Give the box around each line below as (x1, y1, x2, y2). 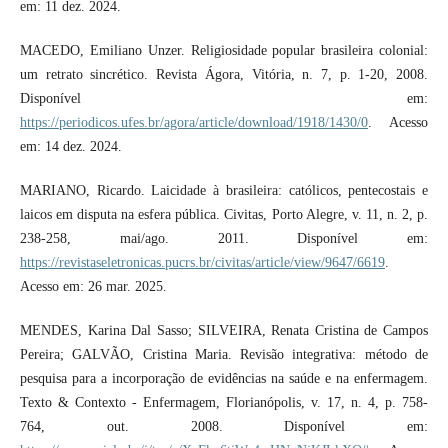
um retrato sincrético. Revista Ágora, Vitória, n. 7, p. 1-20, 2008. (19, 66, 429, 82)
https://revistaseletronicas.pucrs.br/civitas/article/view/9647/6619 (19, 254, 385, 270)
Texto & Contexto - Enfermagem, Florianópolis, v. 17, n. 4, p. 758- (19, 394, 429, 410)
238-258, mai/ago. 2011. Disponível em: (19, 230, 429, 246)
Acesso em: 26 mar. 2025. (19, 278, 167, 294)
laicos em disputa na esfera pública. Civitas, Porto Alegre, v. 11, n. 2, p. (19, 206, 429, 222)
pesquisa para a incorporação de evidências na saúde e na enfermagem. (19, 370, 429, 386)
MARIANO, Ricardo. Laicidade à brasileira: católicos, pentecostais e (19, 182, 429, 198)
